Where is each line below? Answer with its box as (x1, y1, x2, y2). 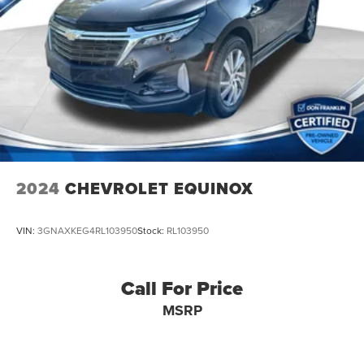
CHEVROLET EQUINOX (65, 176, 253, 201)
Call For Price (121, 274, 243, 304)
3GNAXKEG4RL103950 (37, 223, 137, 238)
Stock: (137, 223, 167, 238)
